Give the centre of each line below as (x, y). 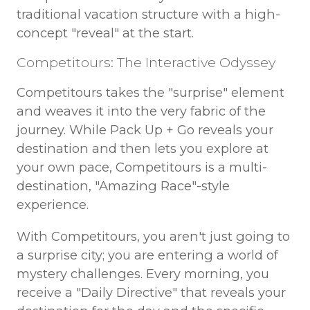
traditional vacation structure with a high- (148, 15)
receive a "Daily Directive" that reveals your (151, 292)
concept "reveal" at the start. (105, 33)
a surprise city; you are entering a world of (147, 255)
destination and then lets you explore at (142, 149)
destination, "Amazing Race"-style (123, 186)
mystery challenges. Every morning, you (143, 273)
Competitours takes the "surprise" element (150, 93)
